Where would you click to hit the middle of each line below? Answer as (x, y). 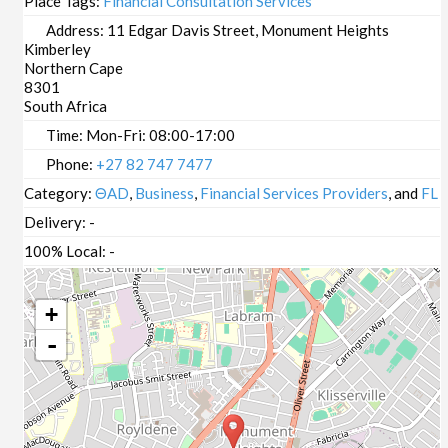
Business (165, 193)
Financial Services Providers (294, 193)
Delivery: (57, 222)
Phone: (71, 164)
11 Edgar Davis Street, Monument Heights (248, 30)
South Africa (66, 106)
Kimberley (58, 49)
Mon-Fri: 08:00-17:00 (161, 135)
